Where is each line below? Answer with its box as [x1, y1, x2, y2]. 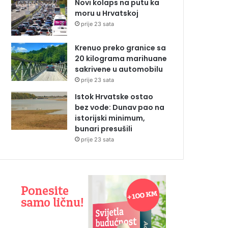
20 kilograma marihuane [75, 53, 167, 64]
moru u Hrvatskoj [75, 8, 138, 18]
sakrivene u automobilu [75, 64, 163, 74]
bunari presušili [75, 123, 132, 134]
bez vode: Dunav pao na [75, 102, 164, 112]
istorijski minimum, [75, 112, 145, 123]
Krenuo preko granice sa [75, 42, 166, 53]
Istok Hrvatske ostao [75, 91, 153, 102]
